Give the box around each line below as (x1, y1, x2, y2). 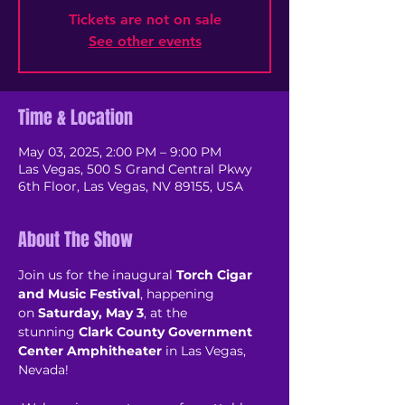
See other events (88, 33, 202, 50)
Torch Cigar (176, 267, 256, 283)
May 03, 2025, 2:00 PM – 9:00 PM (18, 144, 221, 160)
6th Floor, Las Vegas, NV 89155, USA (18, 178, 243, 194)
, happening (140, 286, 218, 302)
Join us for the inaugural (18, 267, 176, 283)
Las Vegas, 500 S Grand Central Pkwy (18, 161, 252, 177)
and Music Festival (18, 286, 140, 302)
